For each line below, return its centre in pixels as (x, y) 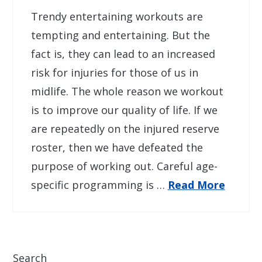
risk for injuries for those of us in (114, 72)
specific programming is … (99, 185)
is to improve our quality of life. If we (124, 110)
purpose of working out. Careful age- (124, 166)
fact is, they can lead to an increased (123, 54)
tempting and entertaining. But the (120, 35)
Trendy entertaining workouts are (117, 16)
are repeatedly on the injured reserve (125, 128)
